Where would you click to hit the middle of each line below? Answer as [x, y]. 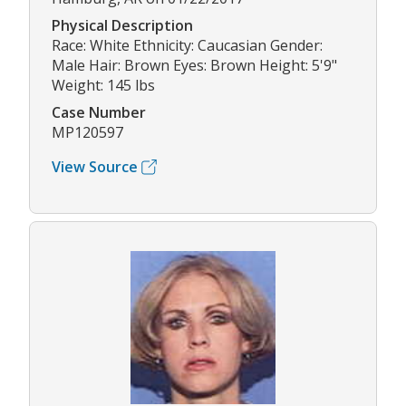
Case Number [99, 113]
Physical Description [122, 26]
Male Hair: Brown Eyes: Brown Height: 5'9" [194, 66]
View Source [95, 167]
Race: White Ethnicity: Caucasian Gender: [187, 46]
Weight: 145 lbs [103, 86]
